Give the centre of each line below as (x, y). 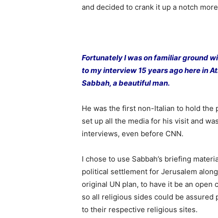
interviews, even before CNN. (133, 134)
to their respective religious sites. (140, 209)
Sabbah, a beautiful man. (126, 83)
